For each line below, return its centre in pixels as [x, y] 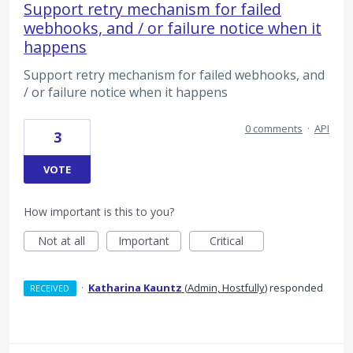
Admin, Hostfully [226, 287]
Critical [227, 240]
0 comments [274, 128]
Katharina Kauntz [135, 287]
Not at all [61, 240]
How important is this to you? [99, 211]
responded [295, 287]
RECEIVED [50, 288]
